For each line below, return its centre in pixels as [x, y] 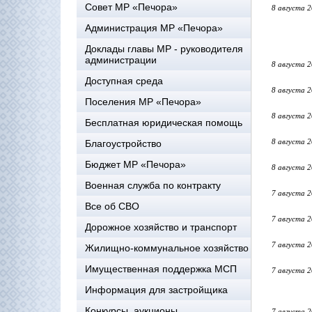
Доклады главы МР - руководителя [164, 49]
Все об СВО [112, 206]
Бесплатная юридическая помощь [164, 123]
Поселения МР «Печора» [143, 102]
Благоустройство [123, 143]
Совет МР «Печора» [131, 7]
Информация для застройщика [156, 290]
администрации [121, 60]
